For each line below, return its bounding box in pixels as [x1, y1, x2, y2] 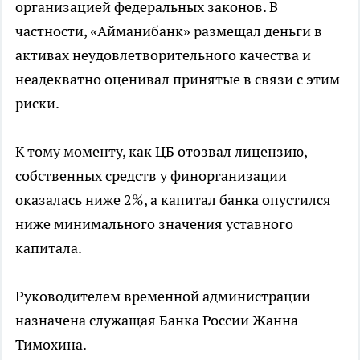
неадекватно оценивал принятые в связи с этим [15, 69, 340, 88]
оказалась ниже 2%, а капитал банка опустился [15, 190, 331, 209]
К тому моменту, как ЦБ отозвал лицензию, [15, 141, 307, 161]
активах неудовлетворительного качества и [15, 45, 311, 64]
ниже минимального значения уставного [15, 214, 293, 233]
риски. [15, 93, 59, 112]
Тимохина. [15, 334, 87, 354]
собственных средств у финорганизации [15, 166, 287, 185]
